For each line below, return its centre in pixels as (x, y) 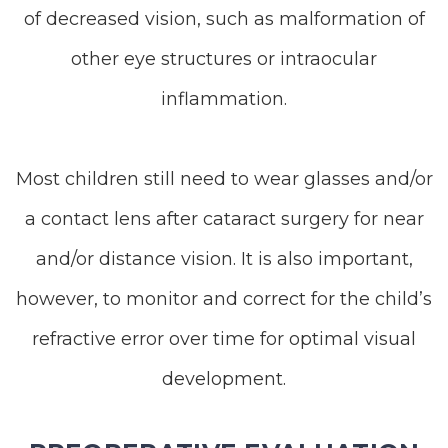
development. (224, 379)
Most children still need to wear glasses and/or (224, 179)
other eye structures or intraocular (224, 59)
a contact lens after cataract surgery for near (224, 219)
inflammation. (224, 99)
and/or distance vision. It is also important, (224, 259)
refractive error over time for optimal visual (224, 339)
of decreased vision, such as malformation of (224, 19)
